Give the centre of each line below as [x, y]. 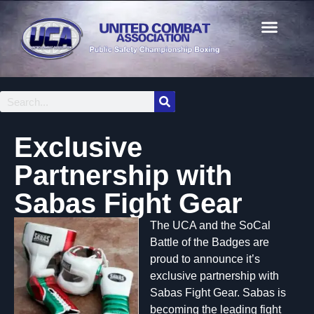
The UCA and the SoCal [210, 225]
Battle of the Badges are [210, 242]
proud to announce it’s [205, 259]
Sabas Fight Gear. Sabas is [218, 293]
